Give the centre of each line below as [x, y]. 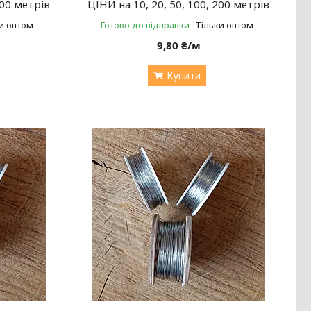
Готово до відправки [145, 25]
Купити [183, 75]
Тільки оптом [224, 25]
